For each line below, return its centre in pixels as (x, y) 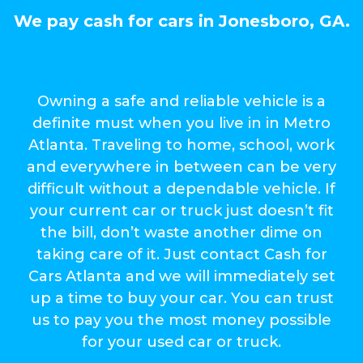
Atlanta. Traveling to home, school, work (181, 145)
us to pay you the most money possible (181, 320)
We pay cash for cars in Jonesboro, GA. (181, 21)
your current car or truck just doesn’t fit (181, 211)
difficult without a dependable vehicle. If (181, 189)
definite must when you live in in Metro (181, 124)
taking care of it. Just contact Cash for (181, 255)
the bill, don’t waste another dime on (181, 233)
